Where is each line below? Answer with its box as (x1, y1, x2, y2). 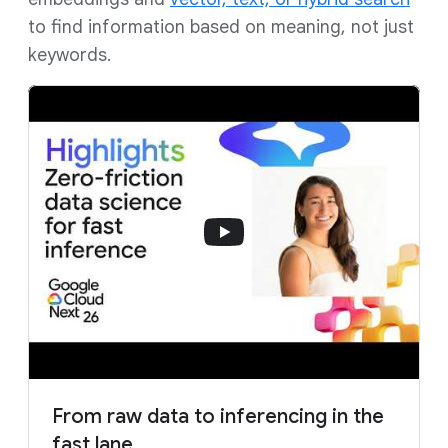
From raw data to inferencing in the (52, 404, 384, 429)
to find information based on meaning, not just (28, 16, 414, 38)
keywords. (28, 44, 111, 66)
